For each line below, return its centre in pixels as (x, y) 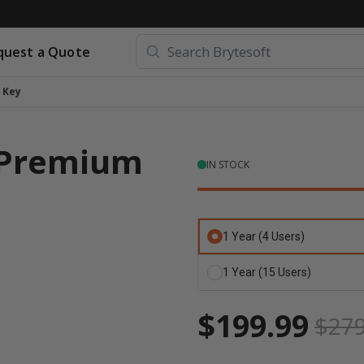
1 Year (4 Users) (263, 236)
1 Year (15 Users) (266, 273)
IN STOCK (228, 164)
